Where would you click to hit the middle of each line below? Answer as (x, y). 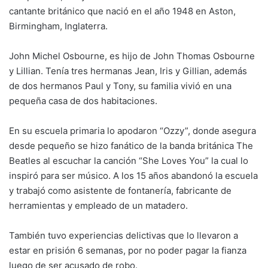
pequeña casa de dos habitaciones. (83, 101)
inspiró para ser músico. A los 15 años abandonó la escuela (133, 176)
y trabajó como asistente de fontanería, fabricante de (120, 191)
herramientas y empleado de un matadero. (98, 206)
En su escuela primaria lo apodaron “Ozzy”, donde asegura (133, 131)
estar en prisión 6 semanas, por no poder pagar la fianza (128, 251)
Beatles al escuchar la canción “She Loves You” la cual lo (129, 161)
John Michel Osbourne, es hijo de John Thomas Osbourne (132, 56)
